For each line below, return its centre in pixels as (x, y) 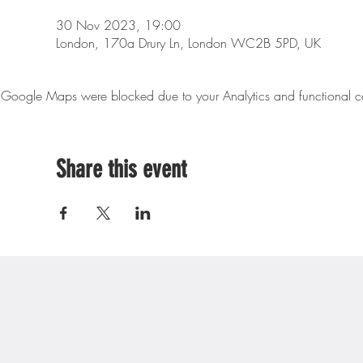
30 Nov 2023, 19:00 (118, 25)
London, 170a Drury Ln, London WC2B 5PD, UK (188, 43)
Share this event (121, 169)
